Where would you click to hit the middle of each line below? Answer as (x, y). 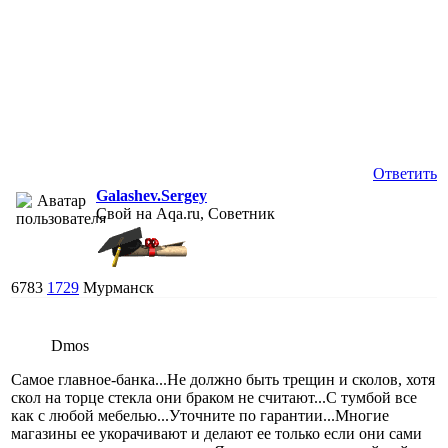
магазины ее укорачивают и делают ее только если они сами (216, 433)
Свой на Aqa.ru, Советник (185, 213)
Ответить (405, 173)
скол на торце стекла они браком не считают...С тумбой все (214, 397)
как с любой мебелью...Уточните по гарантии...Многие (200, 415)
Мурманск (118, 287)
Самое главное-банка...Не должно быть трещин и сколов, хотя (223, 379)
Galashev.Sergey (151, 195)
